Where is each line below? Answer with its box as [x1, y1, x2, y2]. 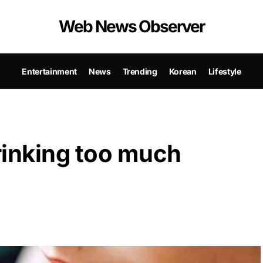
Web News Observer [59, 16, 204, 36]
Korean [168, 66, 197, 76]
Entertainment [22, 66, 77, 76]
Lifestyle [208, 66, 241, 76]
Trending [122, 66, 157, 76]
